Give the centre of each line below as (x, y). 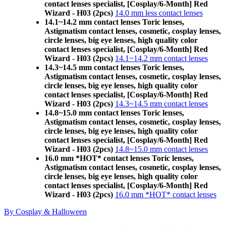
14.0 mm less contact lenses (159, 13)
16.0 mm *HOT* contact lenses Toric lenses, (119, 158)
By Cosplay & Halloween (45, 212)
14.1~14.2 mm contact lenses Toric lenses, (114, 22)
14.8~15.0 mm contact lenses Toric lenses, (114, 113)
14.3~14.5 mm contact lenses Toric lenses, (114, 67)
